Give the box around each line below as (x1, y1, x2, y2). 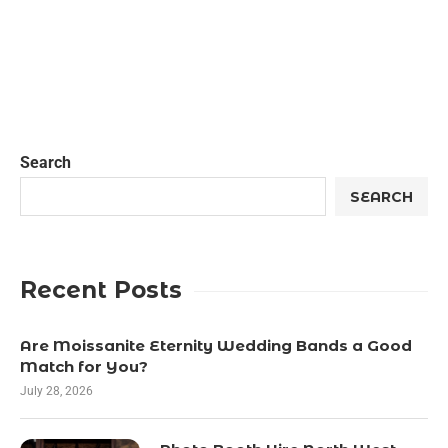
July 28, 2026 (20, 384, 93, 398)
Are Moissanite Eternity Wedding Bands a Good (20, 336, 412, 355)
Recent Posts (20, 276, 182, 304)
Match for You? (20, 357, 148, 376)
